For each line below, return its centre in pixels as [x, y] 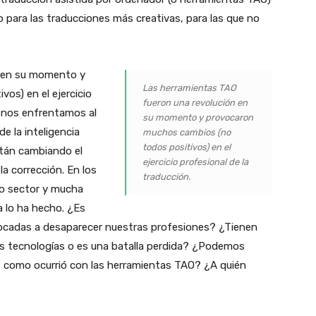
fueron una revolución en [195, 102]
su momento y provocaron [198, 117]
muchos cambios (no [187, 132]
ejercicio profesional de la [196, 162]
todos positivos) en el [187, 147]
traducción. [167, 176]
